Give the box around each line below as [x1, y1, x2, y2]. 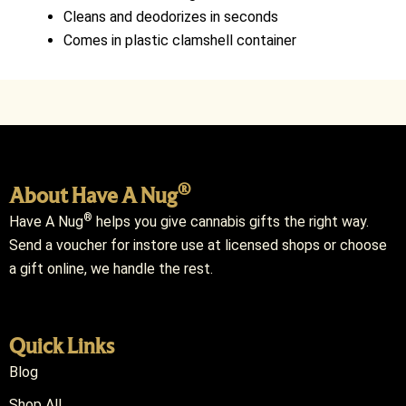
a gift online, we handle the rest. [9, 259, 213, 277]
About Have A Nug [9, 181, 178, 208]
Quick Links [9, 333, 114, 359]
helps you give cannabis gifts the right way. [92, 212, 369, 230]
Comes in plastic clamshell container [63, 31, 296, 49]
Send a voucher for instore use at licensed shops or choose [9, 236, 387, 254]
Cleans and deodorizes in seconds [63, 7, 278, 25]
